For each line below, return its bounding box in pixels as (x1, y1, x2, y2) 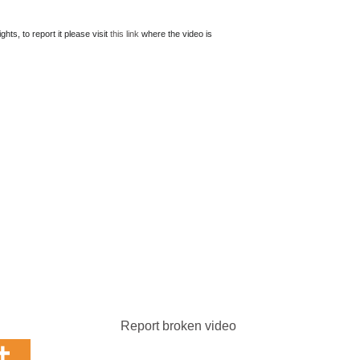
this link (110, 29, 139, 39)
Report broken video (121, 318, 236, 333)
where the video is (139, 29, 212, 39)
